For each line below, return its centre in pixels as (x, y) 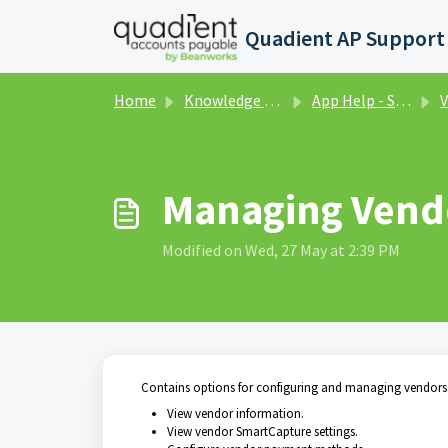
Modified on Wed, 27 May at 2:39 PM (281, 250)
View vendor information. (235, 413)
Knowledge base (224, 100)
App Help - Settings (353, 100)
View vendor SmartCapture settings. (262, 431)
